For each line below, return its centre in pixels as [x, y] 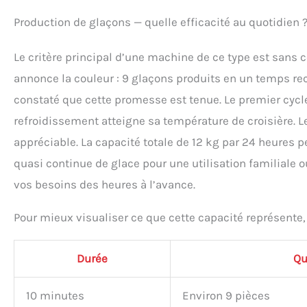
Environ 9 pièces [226, 295]
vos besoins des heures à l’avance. [105, 184]
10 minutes [55, 295]
